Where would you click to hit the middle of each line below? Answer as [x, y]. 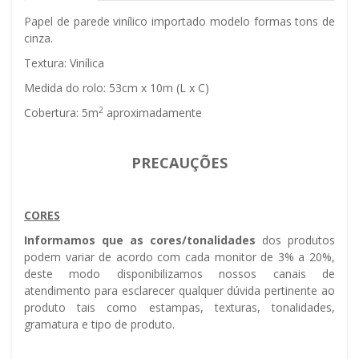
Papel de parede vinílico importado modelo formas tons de [179, 22]
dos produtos [295, 240]
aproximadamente [154, 113]
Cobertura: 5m [61, 113]
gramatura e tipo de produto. [99, 325]
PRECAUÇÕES [179, 163]
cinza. [38, 38]
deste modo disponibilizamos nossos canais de [179, 274]
